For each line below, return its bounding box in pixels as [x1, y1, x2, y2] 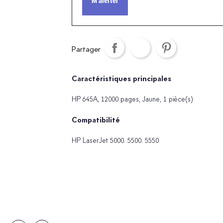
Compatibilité [71, 115, 120, 124]
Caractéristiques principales [71, 74, 171, 83]
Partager [71, 45, 101, 54]
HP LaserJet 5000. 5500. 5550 [71, 136, 159, 144]
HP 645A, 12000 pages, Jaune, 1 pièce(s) [71, 95, 193, 103]
